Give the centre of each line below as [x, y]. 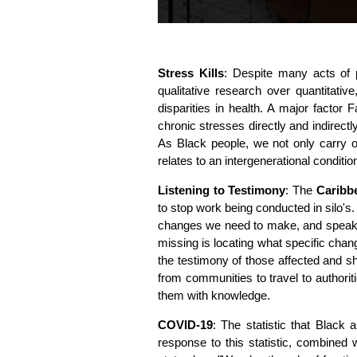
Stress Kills [191, 73]
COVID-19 [185, 325]
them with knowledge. [214, 296]
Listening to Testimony [222, 190]
